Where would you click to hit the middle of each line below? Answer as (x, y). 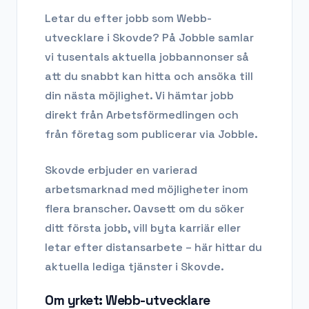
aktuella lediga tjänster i (113, 267)
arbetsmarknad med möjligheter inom (147, 190)
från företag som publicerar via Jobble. (151, 134)
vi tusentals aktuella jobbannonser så (147, 57)
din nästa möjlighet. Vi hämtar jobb (139, 96)
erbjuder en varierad (141, 170)
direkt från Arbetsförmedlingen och (142, 115)
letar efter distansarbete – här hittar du (153, 248)
